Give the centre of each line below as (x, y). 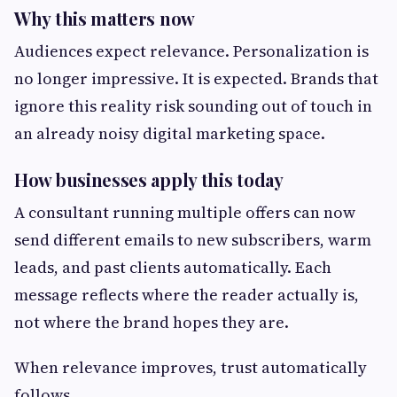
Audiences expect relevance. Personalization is (191, 51)
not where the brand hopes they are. (152, 323)
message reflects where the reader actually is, (187, 295)
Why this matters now (105, 19)
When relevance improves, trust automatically (191, 368)
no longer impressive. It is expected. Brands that (196, 79)
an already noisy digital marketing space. (170, 134)
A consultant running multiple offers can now (185, 213)
